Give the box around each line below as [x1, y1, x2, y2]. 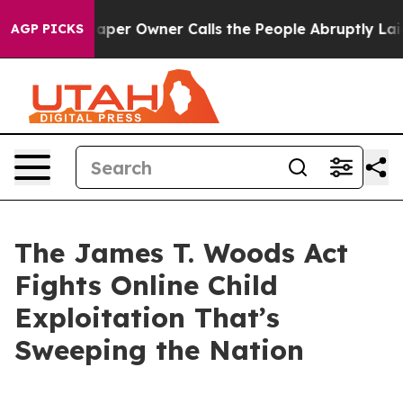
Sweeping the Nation [14, 333, 304, 367]
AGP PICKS [11, 21, 84, 37]
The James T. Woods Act [14, 236, 348, 270]
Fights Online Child [14, 268, 278, 302]
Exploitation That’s [14, 300, 280, 335]
